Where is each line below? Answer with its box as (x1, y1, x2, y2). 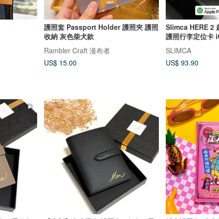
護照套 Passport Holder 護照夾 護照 (44, 22, 158, 32)
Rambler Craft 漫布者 (44, 45, 110, 55)
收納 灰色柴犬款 (44, 31, 94, 42)
